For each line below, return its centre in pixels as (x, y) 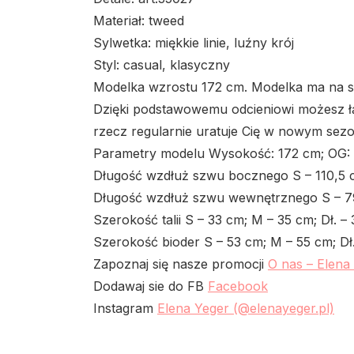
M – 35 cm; (284, 219)
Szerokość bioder (147, 241)
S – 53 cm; (235, 241)
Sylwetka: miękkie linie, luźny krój (194, 42)
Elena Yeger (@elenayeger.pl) (246, 308)
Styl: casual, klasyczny (162, 64)
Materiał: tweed (139, 20)
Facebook (238, 286)
